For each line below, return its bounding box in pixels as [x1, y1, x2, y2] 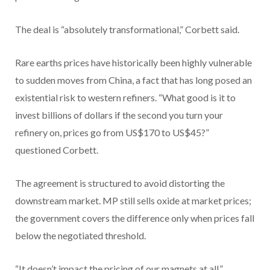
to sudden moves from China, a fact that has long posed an [15, 74, 252, 86]
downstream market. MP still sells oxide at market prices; [15, 195, 251, 207]
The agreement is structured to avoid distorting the [15, 177, 225, 189]
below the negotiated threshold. [15, 230, 146, 242]
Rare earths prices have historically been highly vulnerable [15, 57, 252, 69]
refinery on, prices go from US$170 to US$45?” [15, 127, 209, 139]
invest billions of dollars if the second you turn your [15, 109, 223, 121]
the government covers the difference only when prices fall [15, 212, 254, 224]
